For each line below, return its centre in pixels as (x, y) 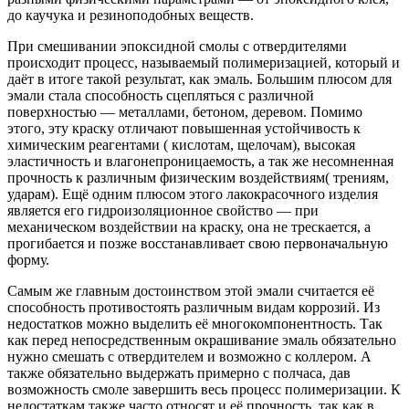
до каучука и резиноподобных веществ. (131, 16)
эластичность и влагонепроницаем (116, 162)
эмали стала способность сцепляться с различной (161, 96)
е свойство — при (262, 211)
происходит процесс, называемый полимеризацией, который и (204, 63)
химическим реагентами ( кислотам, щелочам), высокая (181, 145)
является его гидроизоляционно (107, 211)
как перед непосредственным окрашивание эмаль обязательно (202, 341)
